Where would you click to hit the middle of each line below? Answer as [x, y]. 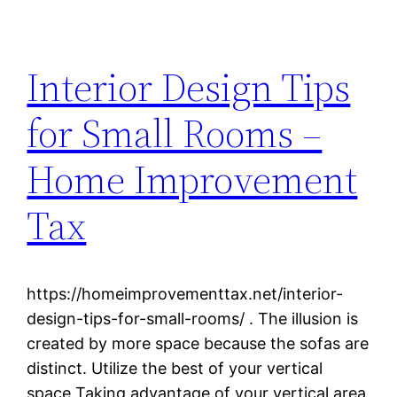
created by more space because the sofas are [198, 343]
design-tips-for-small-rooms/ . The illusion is [193, 319]
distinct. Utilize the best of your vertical [175, 368]
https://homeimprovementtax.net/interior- [185, 294]
